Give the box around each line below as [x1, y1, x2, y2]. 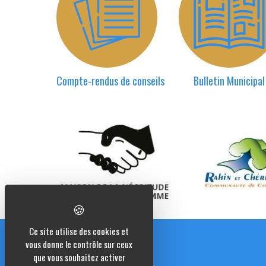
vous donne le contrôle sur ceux [26, 237, 132, 251]
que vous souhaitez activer [33, 251, 125, 264]
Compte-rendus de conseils [56, 73, 164, 88]
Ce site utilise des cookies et [29, 224, 129, 237]
